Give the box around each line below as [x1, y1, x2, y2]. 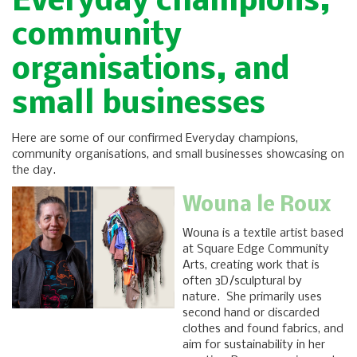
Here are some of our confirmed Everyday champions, [12, 132, 298, 146]
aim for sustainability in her [182, 339, 325, 352]
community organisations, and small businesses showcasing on [12, 148, 344, 162]
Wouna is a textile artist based [182, 227, 343, 241]
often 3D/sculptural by [182, 275, 302, 288]
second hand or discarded [182, 307, 320, 320]
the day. [12, 164, 56, 178]
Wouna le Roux [182, 195, 331, 218]
